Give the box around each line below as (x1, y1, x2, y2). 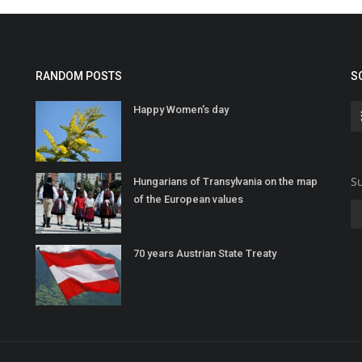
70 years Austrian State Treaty (133, 247, 276, 260)
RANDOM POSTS (36, 69, 122, 83)
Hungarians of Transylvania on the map (133, 175, 318, 188)
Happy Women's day (133, 103, 229, 116)
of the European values (133, 193, 243, 206)
